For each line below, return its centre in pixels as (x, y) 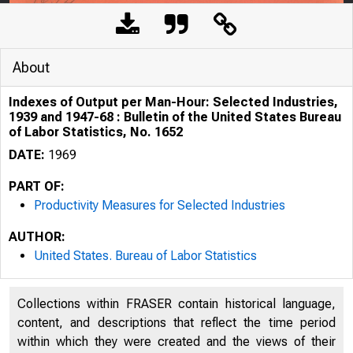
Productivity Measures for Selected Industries (160, 205)
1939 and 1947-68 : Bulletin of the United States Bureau (175, 117)
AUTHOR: (37, 237)
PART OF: (37, 186)
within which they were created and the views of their (176, 342)
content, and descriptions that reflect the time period (176, 323)
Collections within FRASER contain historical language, (176, 304)
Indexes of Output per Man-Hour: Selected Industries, (173, 102)
